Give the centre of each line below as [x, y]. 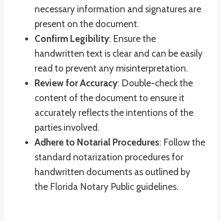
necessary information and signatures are [118, 9]
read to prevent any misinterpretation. [111, 68]
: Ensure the [132, 39]
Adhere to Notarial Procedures [97, 142]
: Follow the [182, 142]
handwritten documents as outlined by [112, 172]
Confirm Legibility [72, 39]
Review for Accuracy [76, 83]
